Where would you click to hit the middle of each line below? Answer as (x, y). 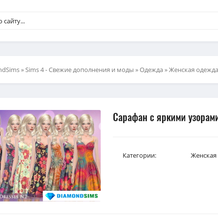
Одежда (151, 70)
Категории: (139, 155)
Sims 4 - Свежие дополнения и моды (80, 70)
